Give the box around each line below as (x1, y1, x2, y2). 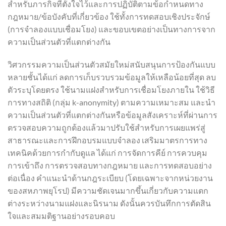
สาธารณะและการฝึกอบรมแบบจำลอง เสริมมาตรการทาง (8, 135, 207, 145)
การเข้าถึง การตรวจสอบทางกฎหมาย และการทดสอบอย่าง (8, 160, 212, 171)
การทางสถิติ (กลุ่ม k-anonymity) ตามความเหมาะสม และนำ (8, 97, 215, 107)
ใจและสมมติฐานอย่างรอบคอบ (8, 211, 115, 221)
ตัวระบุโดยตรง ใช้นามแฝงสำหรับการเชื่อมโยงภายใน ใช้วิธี (8, 85, 215, 95)
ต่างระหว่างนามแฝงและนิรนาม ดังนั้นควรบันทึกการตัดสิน (8, 198, 211, 208)
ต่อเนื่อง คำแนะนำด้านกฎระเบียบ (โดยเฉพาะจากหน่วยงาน (8, 173, 213, 183)
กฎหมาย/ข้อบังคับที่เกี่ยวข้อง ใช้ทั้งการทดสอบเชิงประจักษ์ (8, 11, 210, 21)
